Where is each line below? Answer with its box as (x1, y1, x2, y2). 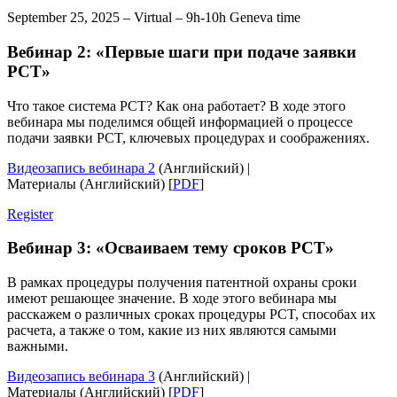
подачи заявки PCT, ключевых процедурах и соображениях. (7, 129, 370, 145)
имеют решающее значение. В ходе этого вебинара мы (7, 290, 337, 306)
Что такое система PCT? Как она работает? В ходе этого (7, 97, 346, 113)
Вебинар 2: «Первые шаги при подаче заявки (7, 42, 356, 61)
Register (7, 206, 53, 222)
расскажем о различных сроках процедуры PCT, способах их (7, 306, 376, 322)
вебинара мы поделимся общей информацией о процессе (7, 113, 353, 129)
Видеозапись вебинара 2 (7, 160, 155, 175)
